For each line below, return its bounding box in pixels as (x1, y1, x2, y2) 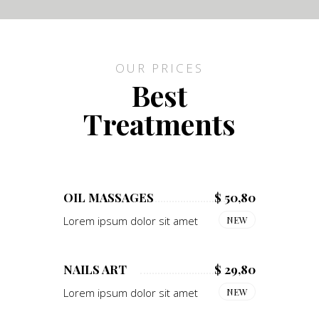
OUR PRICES (115, 59, 204, 76)
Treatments (83, 104, 236, 142)
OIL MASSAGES (63, 189, 154, 205)
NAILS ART (63, 261, 127, 277)
